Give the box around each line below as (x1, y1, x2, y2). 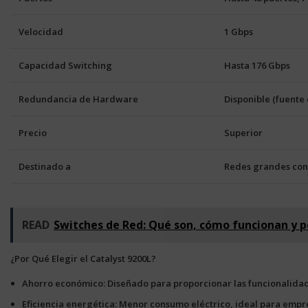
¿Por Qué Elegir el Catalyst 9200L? (10, 252, 156, 265)
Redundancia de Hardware (19, 93, 138, 105)
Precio (19, 126, 47, 139)
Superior (224, 126, 263, 139)
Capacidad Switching (19, 59, 112, 71)
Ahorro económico (22, 277, 103, 289)
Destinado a (19, 160, 71, 173)
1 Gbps (224, 25, 253, 38)
